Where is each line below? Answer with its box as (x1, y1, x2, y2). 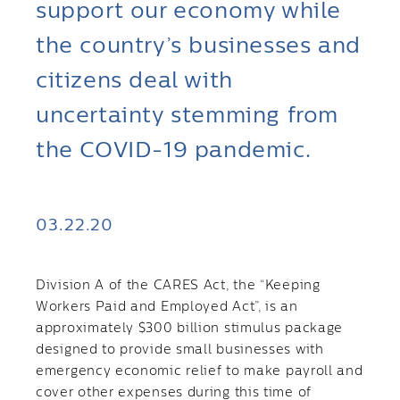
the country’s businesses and (36, 36, 361, 57)
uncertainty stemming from (36, 105, 339, 127)
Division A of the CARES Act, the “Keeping (36, 279, 321, 292)
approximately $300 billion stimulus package (36, 322, 344, 335)
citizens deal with (36, 71, 233, 92)
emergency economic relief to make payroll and (36, 365, 363, 378)
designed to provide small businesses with (36, 344, 324, 356)
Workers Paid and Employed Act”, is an (36, 301, 298, 313)
